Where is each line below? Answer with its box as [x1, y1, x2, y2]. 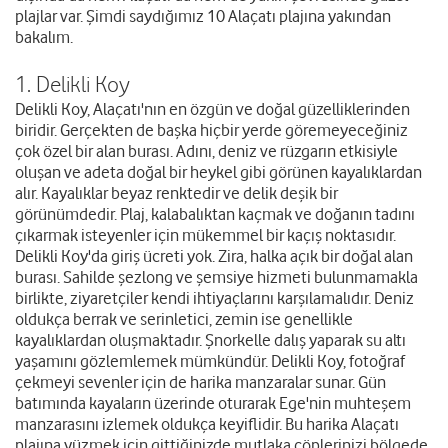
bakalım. [15, 27, 73, 48]
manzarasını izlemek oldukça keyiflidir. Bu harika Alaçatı [15, 414, 399, 435]
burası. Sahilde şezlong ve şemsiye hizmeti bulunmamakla [15, 267, 418, 288]
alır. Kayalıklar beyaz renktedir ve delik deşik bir [15, 183, 338, 204]
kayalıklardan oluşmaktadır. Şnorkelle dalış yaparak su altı [15, 330, 406, 351]
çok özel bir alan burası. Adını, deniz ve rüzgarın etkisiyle [15, 141, 398, 162]
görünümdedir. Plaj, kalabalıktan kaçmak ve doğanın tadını [15, 204, 415, 225]
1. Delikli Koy [15, 70, 130, 98]
